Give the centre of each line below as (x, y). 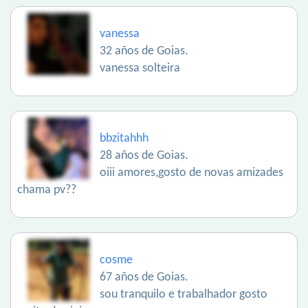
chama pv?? (47, 190)
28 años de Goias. (144, 156)
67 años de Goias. (144, 278)
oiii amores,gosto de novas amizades (191, 173)
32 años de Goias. (144, 52)
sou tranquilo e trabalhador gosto (184, 295)
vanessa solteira (140, 69)
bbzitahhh (124, 139)
